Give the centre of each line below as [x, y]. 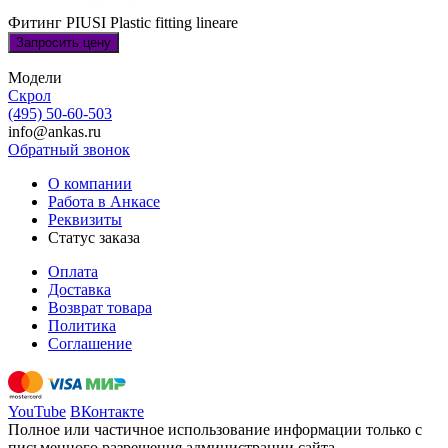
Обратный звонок [69, 149]
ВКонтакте [107, 411]
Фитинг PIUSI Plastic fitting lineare [123, 22]
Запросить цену [63, 42]
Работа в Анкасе [104, 201]
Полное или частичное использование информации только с [215, 429]
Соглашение [90, 343]
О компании [90, 183]
